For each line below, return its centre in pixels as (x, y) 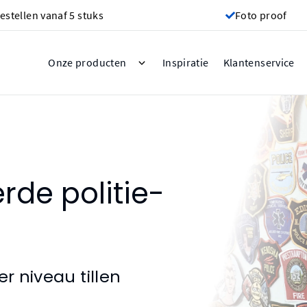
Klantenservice (259, 63)
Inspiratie (185, 62)
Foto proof (261, 15)
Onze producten (87, 63)
